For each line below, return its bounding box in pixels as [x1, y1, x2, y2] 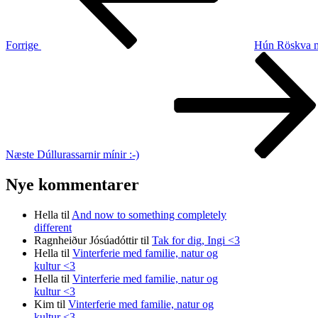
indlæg [5, 63, 35, 76]
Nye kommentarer [6, 175, 139, 194]
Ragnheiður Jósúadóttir [34, 234, 138, 246]
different [34, 221, 72, 234]
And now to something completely [72, 208, 226, 221]
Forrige [6, 38, 38, 51]
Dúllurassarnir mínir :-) [37, 148, 139, 160]
